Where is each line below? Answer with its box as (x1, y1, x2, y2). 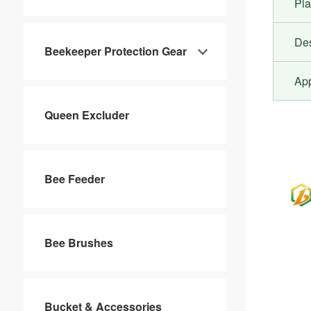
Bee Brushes (44, 235, 113, 251)
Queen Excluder (44, 107, 129, 124)
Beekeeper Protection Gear (44, 43, 187, 60)
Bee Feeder (44, 171, 105, 187)
